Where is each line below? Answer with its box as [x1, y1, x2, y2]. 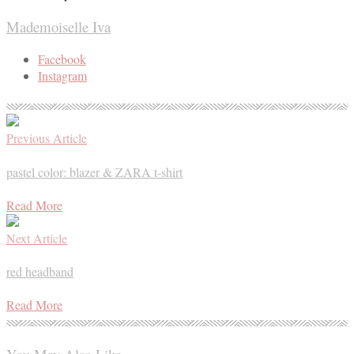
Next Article [6, 229, 67, 247]
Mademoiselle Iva [6, 16, 111, 36]
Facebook [38, 51, 86, 68]
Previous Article [6, 130, 87, 147]
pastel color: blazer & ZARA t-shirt [6, 163, 183, 180]
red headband [6, 263, 73, 281]
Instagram [38, 67, 87, 85]
